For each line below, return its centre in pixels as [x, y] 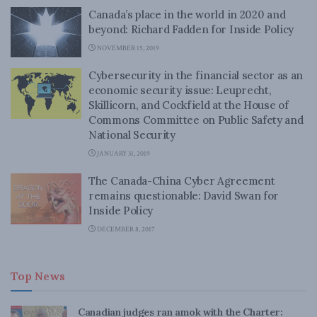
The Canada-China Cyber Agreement [182, 181]
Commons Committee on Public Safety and [196, 120]
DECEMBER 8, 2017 [125, 230]
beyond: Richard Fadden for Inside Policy [191, 29]
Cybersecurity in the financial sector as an [196, 75]
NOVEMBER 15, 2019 [127, 48]
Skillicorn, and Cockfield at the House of [189, 105]
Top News [38, 276]
